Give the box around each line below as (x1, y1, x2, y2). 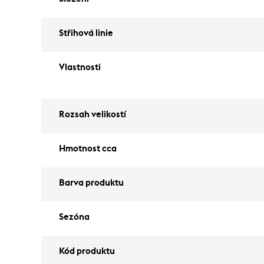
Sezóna (59, 213, 90, 222)
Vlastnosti (59, 63, 101, 72)
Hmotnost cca (59, 144, 117, 153)
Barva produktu (59, 179, 124, 187)
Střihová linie (59, 29, 113, 38)
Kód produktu (59, 247, 115, 256)
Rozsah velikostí (59, 110, 126, 119)
